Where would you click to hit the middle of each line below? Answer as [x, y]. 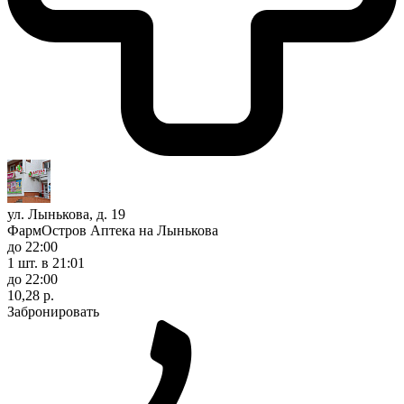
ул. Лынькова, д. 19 [66, 214]
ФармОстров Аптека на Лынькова [113, 230]
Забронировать [53, 311]
